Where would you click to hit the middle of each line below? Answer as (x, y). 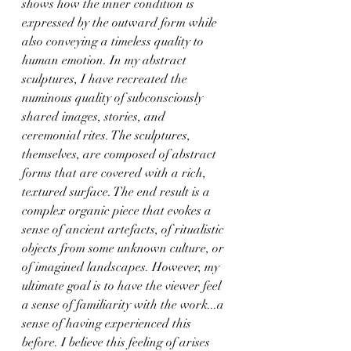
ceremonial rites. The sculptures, (108, 135)
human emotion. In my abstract (106, 60)
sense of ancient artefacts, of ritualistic (125, 229)
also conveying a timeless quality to (114, 41)
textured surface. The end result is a (118, 192)
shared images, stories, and (95, 116)
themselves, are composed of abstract (121, 154)
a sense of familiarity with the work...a (125, 304)
